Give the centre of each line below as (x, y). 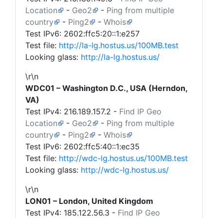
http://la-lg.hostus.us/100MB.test (119, 45)
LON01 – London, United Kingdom (89, 201)
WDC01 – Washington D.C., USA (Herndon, (106, 88)
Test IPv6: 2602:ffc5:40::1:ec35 (82, 146)
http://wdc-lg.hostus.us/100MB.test (123, 158)
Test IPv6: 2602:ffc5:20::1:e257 (82, 34)
